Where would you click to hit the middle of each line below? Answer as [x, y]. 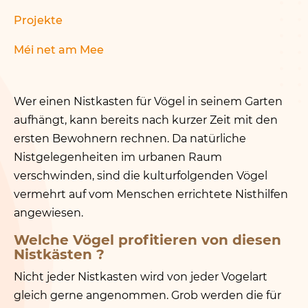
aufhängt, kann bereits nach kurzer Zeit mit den [146, 120]
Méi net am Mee [59, 50]
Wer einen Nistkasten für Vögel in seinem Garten [148, 101]
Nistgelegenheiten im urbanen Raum [118, 157]
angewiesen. [48, 213]
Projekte [38, 20]
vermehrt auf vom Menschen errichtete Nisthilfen [151, 194]
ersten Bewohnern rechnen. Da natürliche [130, 139]
